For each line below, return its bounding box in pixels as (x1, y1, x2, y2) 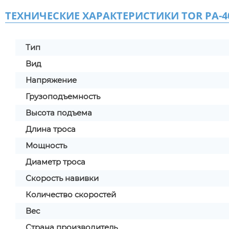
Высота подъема (26, 108, 92, 118)
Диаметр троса (26, 157, 85, 167)
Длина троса (26, 124, 76, 134)
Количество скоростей (26, 190, 116, 199)
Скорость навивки (26, 173, 99, 183)
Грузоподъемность (26, 91, 100, 101)
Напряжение (26, 75, 77, 85)
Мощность (26, 141, 67, 150)
